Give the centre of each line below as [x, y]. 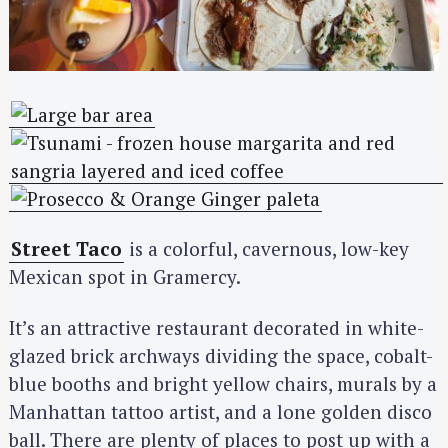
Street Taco [66, 249]
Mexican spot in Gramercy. [125, 277]
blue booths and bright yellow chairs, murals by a [223, 383]
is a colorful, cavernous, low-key [266, 249]
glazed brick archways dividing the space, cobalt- [221, 355]
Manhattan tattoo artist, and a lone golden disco [220, 411]
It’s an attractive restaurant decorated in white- [216, 327]
